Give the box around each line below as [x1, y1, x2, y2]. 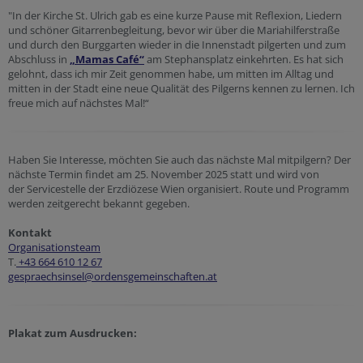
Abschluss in [8, 52, 70, 67]
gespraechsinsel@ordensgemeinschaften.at [8, 269, 217, 284]
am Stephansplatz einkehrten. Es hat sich [144, 52, 344, 67]
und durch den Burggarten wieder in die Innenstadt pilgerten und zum [8, 37, 346, 53]
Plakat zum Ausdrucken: [8, 326, 137, 341]
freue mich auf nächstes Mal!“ [8, 96, 149, 111]
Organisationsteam [8, 240, 100, 255]
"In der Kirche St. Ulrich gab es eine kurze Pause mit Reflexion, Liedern [8, 8, 342, 23]
